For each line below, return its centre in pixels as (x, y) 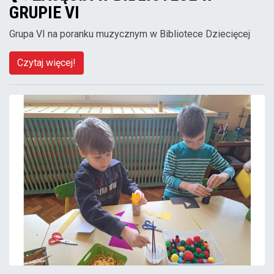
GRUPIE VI (44, 13)
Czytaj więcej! (46, 63)
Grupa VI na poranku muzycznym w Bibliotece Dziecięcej (130, 34)
